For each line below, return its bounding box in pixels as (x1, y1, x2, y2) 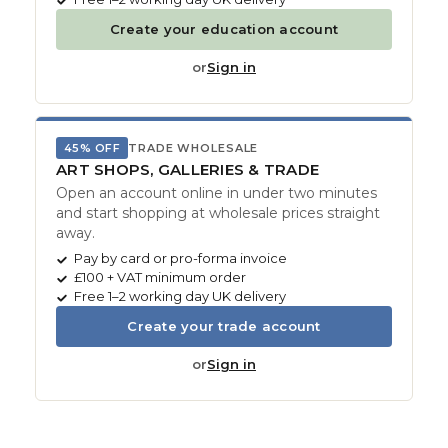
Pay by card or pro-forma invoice (74, 250, 287, 267)
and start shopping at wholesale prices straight (56, 204, 380, 223)
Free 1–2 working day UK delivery (74, 288, 286, 305)
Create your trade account (127, 318, 321, 335)
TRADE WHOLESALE (128, 141, 259, 156)
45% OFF (64, 141, 121, 156)
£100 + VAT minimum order (74, 269, 246, 286)
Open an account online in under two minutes (56, 184, 377, 203)
